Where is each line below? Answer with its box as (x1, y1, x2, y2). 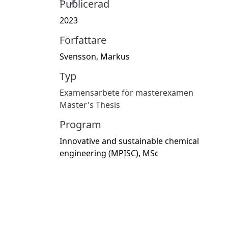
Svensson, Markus (60, 50, 130, 62)
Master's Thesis (60, 99, 120, 110)
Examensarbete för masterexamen (60, 87, 193, 98)
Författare (60, 33, 106, 47)
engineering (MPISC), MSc (60, 147, 159, 159)
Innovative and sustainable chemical (60, 135, 199, 147)
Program (60, 117, 101, 131)
